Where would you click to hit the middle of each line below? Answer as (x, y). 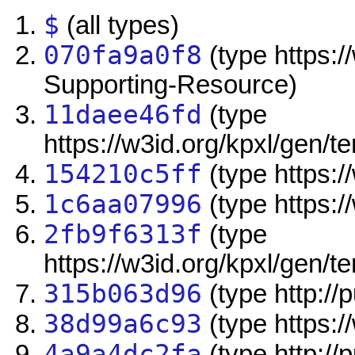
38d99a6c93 (123, 324)
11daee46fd (123, 115)
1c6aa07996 (123, 205)
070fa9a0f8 (123, 56)
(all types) (120, 26)
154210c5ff (123, 175)
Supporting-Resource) (171, 85)
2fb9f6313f (123, 235)
